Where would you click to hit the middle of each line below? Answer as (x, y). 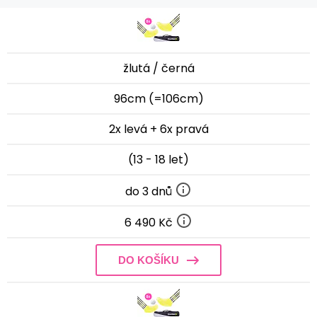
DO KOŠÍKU (149, 260)
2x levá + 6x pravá (158, 129)
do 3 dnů (150, 191)
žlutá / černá (158, 68)
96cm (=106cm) (158, 98)
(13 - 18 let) (158, 159)
